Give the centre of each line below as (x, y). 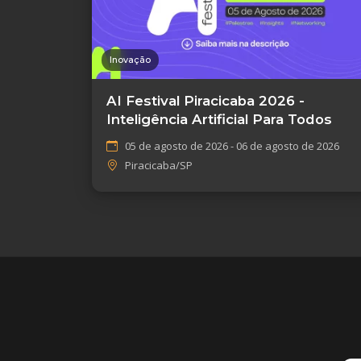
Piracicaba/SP (158, 166)
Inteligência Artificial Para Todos (219, 120)
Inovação (130, 60)
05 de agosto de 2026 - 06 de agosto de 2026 (232, 146)
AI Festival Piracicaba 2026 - (205, 101)
